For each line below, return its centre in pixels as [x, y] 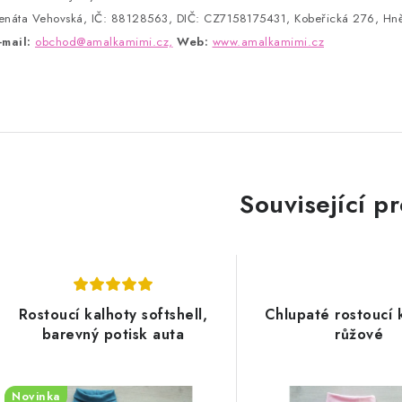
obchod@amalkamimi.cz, [104, 41]
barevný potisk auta [113, 334]
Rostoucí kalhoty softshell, [113, 314]
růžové [359, 334]
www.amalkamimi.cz [268, 41]
